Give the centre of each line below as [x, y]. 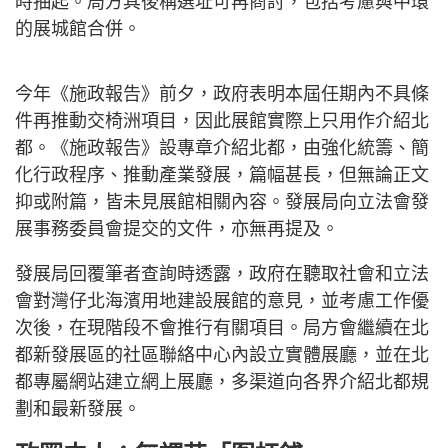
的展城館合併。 [78, 29]
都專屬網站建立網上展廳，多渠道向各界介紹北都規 [222, 382]
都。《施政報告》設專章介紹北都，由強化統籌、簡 [222, 148]
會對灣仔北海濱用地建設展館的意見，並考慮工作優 [222, 301]
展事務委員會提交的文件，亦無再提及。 [177, 229]
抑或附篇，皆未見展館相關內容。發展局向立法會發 [222, 202]
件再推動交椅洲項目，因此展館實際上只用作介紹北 [222, 121]
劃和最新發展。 [78, 409]
